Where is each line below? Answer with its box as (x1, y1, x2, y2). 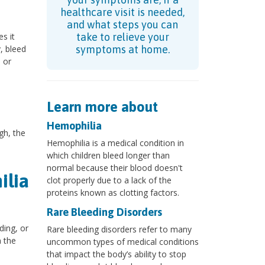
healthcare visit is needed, (60, 6, 185, 19)
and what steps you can (67, 18, 179, 31)
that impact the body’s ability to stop (46, 248, 186, 260)
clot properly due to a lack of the (46, 174, 172, 186)
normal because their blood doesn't (46, 162, 183, 174)
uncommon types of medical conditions (46, 236, 199, 248)
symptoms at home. (75, 43, 170, 56)
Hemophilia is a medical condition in (46, 137, 184, 149)
